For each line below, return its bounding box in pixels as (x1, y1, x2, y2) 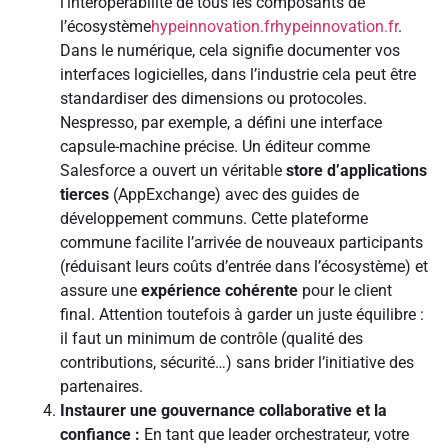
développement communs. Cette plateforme (60, 208, 368, 228)
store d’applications (286, 160, 427, 180)
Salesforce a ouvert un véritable (60, 160, 286, 180)
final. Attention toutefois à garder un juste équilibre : (60, 304, 424, 324)
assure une (60, 280, 141, 300)
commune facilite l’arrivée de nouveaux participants (60, 232, 423, 252)
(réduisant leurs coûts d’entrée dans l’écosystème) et (60, 256, 428, 276)
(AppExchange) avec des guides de (109, 184, 359, 204)
